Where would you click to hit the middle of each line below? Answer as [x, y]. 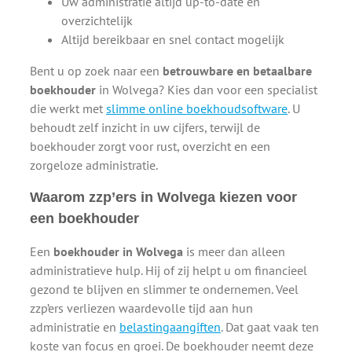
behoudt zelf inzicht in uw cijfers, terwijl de [145, 127]
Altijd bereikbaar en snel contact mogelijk [173, 39]
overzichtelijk [97, 20]
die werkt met [68, 108]
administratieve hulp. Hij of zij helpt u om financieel [169, 270]
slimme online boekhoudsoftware [197, 108]
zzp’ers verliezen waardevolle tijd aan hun [141, 308]
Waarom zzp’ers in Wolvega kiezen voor [163, 197]
